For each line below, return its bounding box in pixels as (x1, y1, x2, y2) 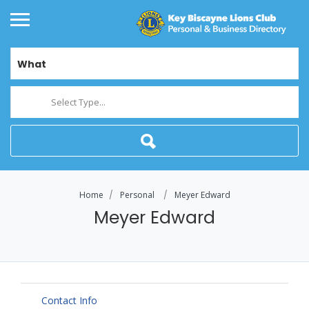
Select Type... (51, 96, 106, 109)
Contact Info (41, 294, 97, 308)
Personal (119, 189, 154, 201)
